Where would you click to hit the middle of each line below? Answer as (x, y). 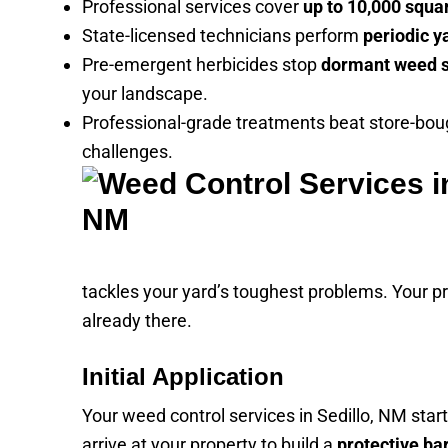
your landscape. (145, 93)
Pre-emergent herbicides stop (201, 64)
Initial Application (183, 376)
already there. (137, 320)
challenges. (127, 151)
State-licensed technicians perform (222, 35)
